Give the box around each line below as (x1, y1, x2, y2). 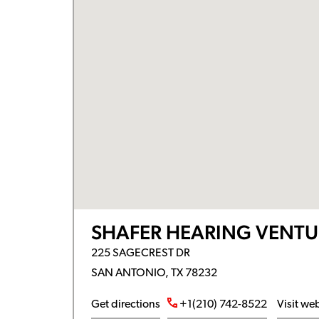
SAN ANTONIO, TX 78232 (90, 268, 217, 279)
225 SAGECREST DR (90, 248, 190, 259)
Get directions (90, 299, 160, 310)
